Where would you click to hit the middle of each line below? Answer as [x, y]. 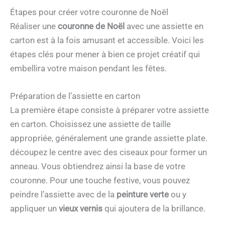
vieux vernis [81, 209]
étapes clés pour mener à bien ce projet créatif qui [105, 54]
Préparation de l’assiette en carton [75, 96]
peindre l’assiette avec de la [63, 195]
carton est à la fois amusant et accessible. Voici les [107, 40]
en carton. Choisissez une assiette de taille [90, 124]
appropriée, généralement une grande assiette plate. [109, 138]
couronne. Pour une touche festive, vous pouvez [100, 181]
